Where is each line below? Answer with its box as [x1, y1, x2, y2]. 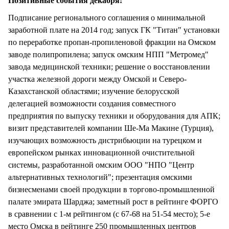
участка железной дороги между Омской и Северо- [8, 75, 187, 84]
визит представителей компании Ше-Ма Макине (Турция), [8, 124, 214, 133]
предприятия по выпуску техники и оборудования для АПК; [8, 111, 220, 121]
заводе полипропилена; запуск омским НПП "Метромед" [8, 50, 209, 59]
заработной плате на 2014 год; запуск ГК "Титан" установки [8, 26, 220, 35]
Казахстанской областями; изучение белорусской [8, 87, 179, 96]
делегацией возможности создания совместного [8, 99, 176, 108]
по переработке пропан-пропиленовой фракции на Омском [8, 38, 216, 47]
